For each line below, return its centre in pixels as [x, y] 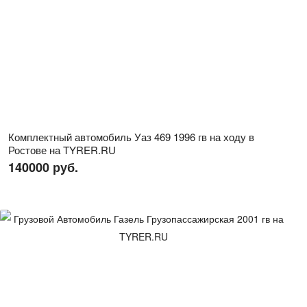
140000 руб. [43, 167]
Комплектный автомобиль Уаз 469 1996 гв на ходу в [131, 137]
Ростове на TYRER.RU [62, 150]
